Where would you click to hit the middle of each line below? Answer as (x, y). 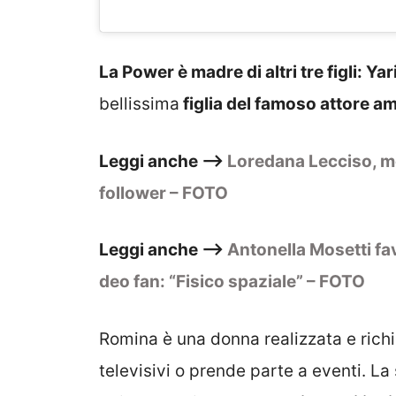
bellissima (139, 104)
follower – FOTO (164, 193)
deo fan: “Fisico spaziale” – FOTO (232, 282)
